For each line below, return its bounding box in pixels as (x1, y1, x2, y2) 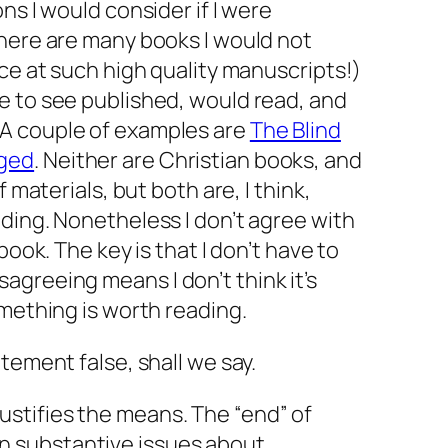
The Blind (249, 115, 341, 145)
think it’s (232, 265, 317, 295)
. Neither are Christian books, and (34, 145, 362, 175)
